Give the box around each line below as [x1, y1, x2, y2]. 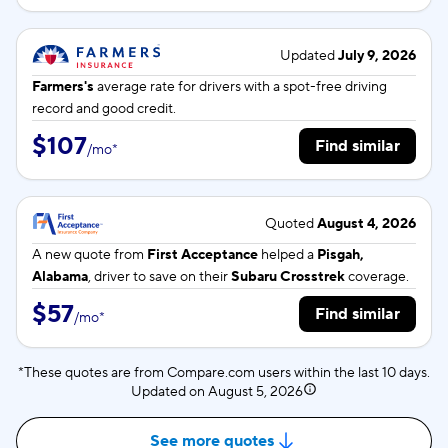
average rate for [94, 78, 199, 96]
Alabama [32, 268, 88, 286]
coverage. [345, 268, 409, 286]
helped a [258, 246, 317, 264]
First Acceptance [147, 246, 258, 264]
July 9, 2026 [338, 47, 416, 65]
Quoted [265, 215, 317, 233]
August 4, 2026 [317, 215, 416, 233]
